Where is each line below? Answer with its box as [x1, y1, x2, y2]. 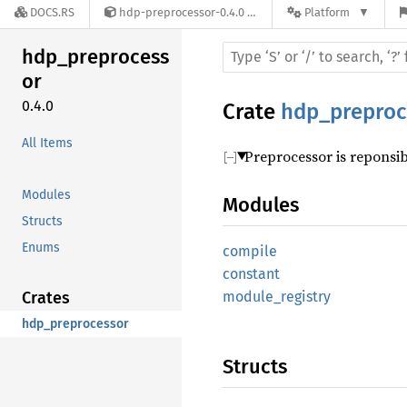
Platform [304, 5, 350, 20]
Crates [22, 287, 70, 308]
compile [223, 243, 277, 260]
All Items [22, 134, 73, 151]
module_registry [223, 288, 331, 305]
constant [223, 265, 280, 283]
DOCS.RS [30, 5, 74, 20]
